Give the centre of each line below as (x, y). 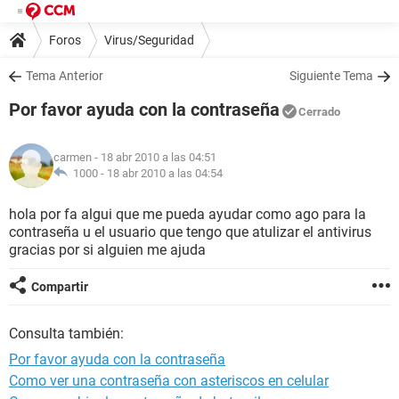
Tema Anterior (65, 76)
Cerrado (319, 112)
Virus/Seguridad (149, 40)
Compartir (60, 287)
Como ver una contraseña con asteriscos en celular (169, 381)
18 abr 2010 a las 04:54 (165, 173)
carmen (73, 157)
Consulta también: (66, 334)
